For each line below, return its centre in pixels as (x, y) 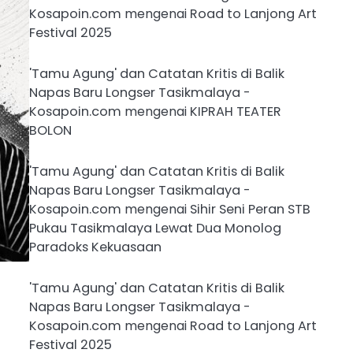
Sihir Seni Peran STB (250, 209)
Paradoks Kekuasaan (95, 247)
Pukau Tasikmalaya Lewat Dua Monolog (155, 228)
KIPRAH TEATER (235, 111)
